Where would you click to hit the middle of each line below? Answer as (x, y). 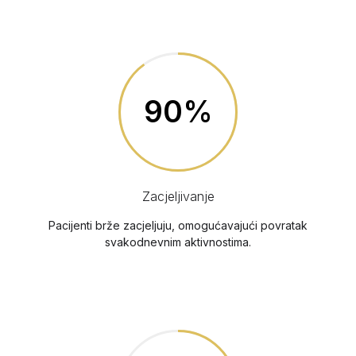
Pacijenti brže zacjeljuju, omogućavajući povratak (178, 225)
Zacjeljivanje (178, 196)
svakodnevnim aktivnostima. (178, 242)
